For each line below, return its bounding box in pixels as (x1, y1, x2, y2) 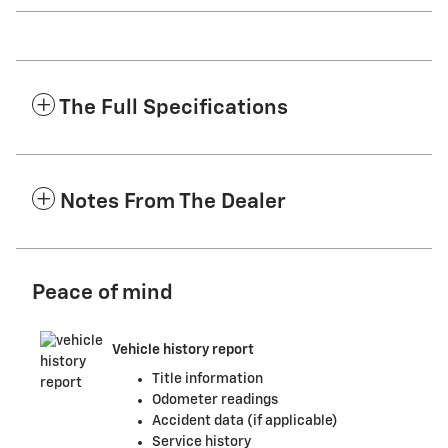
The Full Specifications (59, 98, 288, 120)
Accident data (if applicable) (152, 414, 338, 429)
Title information (152, 372, 263, 387)
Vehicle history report (112, 342, 254, 357)
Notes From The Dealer (60, 192, 286, 214)
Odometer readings (152, 393, 278, 408)
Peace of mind (32, 283, 173, 305)
